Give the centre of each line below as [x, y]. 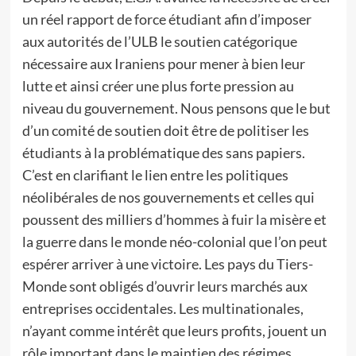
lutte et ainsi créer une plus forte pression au [158, 86]
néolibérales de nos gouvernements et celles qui [168, 197]
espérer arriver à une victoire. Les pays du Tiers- [167, 264]
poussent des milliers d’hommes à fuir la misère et [174, 219]
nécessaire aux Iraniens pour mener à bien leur [163, 64]
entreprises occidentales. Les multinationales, [163, 308]
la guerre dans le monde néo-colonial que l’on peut [174, 242]
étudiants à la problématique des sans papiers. [163, 153]
